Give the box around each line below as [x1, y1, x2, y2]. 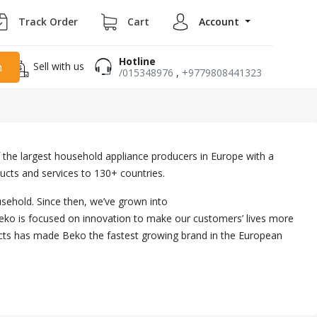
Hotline [119, 54, 156, 69]
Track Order [18, 14, 79, 28]
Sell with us [33, 59, 84, 73]
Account [199, 14, 240, 28]
